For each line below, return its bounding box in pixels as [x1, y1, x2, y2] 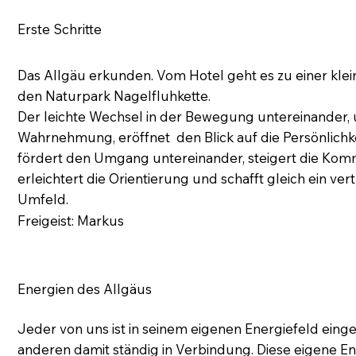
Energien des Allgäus [17, 281, 153, 298]
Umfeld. [17, 190, 69, 207]
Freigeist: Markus [17, 212, 125, 230]
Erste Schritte [17, 20, 103, 37]
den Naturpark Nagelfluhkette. [17, 87, 211, 104]
